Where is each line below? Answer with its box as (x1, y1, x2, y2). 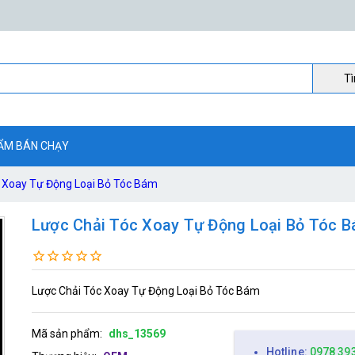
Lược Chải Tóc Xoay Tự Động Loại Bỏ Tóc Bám (31, 284, 260, 297)
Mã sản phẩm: (31, 326, 102, 340)
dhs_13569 (108, 326, 166, 340)
